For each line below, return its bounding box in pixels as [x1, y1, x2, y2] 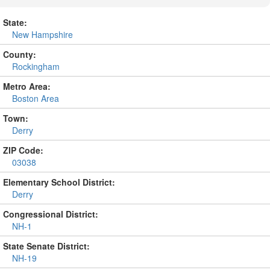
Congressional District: [3, 207, 98, 220]
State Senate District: [3, 239, 90, 252]
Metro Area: [3, 80, 51, 92]
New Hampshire [12, 28, 73, 40]
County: [3, 48, 36, 60]
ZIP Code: [3, 143, 43, 156]
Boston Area [12, 92, 59, 104]
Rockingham [12, 60, 60, 72]
